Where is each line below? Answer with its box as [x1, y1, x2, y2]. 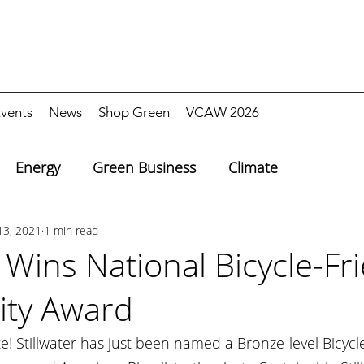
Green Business [93, 158, 196, 177]
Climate [228, 158, 278, 177]
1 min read [44, 222, 98, 238]
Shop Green [98, 104, 170, 120]
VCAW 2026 [186, 104, 259, 120]
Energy [15, 158, 60, 177]
